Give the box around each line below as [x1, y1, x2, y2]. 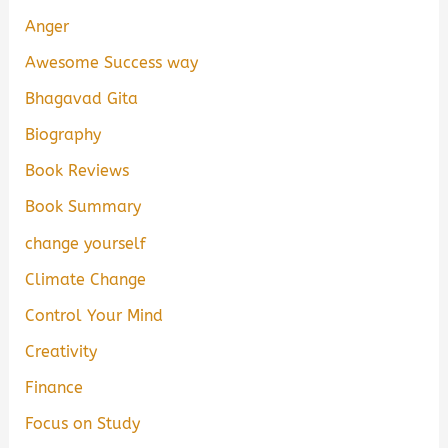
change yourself [25, 233, 147, 253]
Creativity [25, 341, 98, 361]
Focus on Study [25, 413, 141, 433]
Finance [25, 377, 84, 397]
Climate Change [25, 269, 147, 289]
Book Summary [25, 197, 142, 217]
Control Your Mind [25, 305, 164, 325]
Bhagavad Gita [25, 89, 139, 109]
